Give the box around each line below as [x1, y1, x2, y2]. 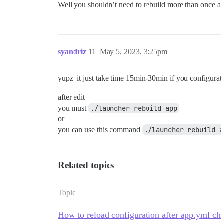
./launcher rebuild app [90, 104, 177, 112]
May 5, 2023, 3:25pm [100, 47, 167, 56]
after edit [58, 93, 85, 101]
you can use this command [58, 125, 142, 134]
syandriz [58, 47, 86, 56]
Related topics [58, 160, 114, 170]
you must [58, 104, 88, 112]
